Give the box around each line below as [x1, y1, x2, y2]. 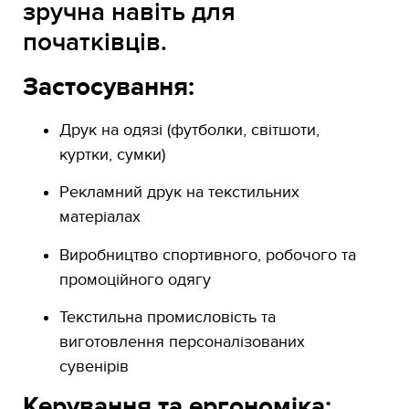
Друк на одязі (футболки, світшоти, [59, 120, 320, 140]
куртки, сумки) [59, 144, 165, 164]
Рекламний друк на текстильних [59, 183, 299, 203]
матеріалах [59, 207, 141, 227]
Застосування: [23, 71, 194, 103]
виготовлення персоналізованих [59, 332, 305, 352]
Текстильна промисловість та [59, 308, 276, 328]
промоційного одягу [59, 269, 211, 289]
